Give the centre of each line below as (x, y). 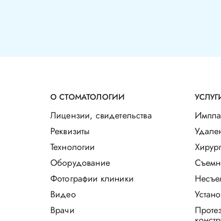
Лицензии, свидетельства (101, 116)
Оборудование (80, 163)
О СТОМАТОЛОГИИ (88, 97)
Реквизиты (70, 131)
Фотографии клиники (92, 179)
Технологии (73, 147)
